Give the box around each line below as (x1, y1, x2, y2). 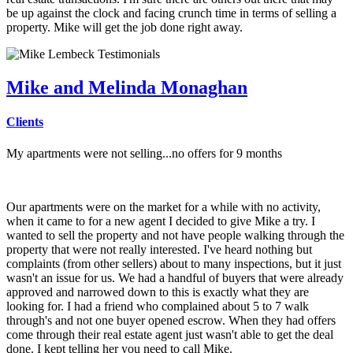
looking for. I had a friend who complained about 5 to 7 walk (6, 299, 309, 313)
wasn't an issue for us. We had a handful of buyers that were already (6, 270, 344, 284)
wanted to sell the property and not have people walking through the (6, 228, 344, 242)
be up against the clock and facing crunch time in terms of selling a (6, 6, 336, 20)
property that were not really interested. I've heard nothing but (6, 242, 312, 256)
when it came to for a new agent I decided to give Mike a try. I (6, 214, 315, 228)
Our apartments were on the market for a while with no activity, (6, 199, 321, 214)
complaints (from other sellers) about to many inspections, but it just (6, 256, 341, 270)
